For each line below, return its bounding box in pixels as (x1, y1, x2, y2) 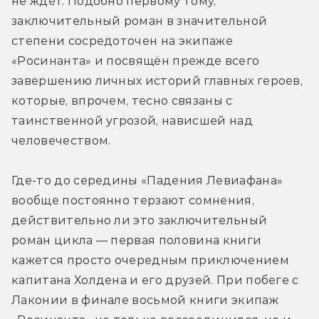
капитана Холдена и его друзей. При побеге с (11, 273, 299, 287)
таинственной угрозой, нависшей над (11, 113, 253, 127)
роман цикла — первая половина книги (11, 233, 262, 247)
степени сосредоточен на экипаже (11, 33, 233, 48)
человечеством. (11, 133, 114, 147)
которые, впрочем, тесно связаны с (11, 93, 233, 108)
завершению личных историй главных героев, (11, 73, 303, 88)
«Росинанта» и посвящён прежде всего (11, 53, 260, 68)
